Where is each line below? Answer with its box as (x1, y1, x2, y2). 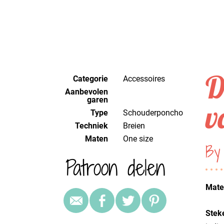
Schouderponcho (127, 107, 183, 117)
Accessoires (127, 73, 165, 83)
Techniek (74, 120, 108, 130)
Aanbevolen (64, 86, 108, 96)
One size (128, 133, 153, 143)
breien (127, 120, 145, 130)
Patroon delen (65, 152, 165, 182)
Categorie (72, 73, 108, 83)
